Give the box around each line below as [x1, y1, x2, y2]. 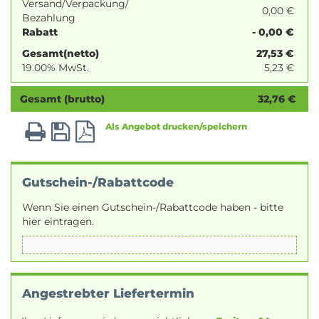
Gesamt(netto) [22, 47, 99, 60]
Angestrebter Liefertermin [22, 286, 194, 300]
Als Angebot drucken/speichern [105, 121, 247, 132]
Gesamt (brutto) [20, 93, 105, 105]
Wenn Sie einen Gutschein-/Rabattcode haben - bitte [22, 201, 283, 214]
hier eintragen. [22, 215, 94, 228]
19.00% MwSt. [22, 61, 89, 74]
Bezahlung [22, 11, 75, 24]
